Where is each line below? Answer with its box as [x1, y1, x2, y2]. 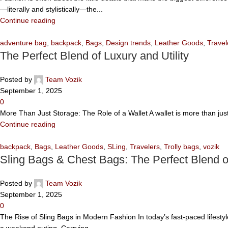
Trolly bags [164, 142, 199, 151]
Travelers [130, 142, 160, 151]
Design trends [106, 38, 151, 47]
